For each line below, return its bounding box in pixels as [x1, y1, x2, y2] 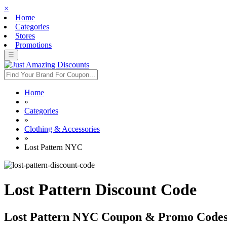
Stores [15, 31, 35, 40]
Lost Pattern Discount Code [4, 180, 197, 199]
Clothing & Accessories [24, 125, 100, 133]
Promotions [15, 41, 52, 49]
